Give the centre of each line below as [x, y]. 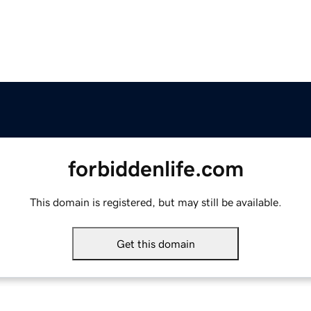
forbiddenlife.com [155, 169]
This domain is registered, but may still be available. [155, 202]
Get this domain [155, 244]
